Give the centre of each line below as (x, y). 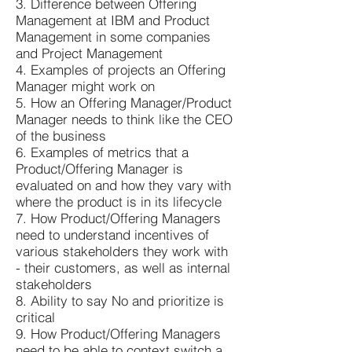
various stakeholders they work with (122, 251)
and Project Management (89, 53)
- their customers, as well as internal (123, 267)
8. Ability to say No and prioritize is (120, 300)
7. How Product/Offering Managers (118, 218)
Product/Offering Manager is (99, 168)
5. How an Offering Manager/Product (124, 102)
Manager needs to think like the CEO (124, 119)
